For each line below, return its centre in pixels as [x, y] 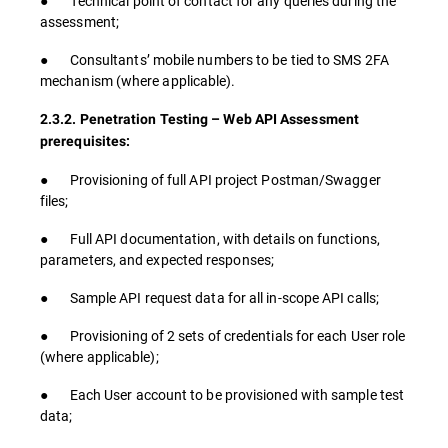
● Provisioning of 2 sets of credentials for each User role [223, 335]
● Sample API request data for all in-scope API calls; [209, 297]
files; [54, 200]
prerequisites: [85, 141]
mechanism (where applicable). [138, 80]
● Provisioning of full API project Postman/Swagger [210, 179]
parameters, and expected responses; [157, 259]
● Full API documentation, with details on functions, [210, 238]
